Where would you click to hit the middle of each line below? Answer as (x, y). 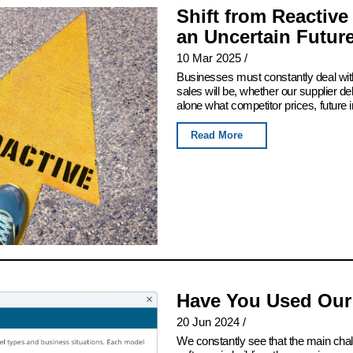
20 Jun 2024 (208, 322)
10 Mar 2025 (209, 58)
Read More (217, 135)
